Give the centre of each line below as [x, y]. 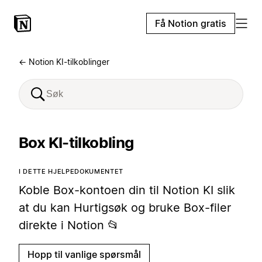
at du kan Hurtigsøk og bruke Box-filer [125, 208]
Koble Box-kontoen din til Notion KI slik [127, 190]
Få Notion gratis [191, 23]
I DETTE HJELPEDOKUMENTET [71, 171]
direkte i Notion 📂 [69, 225]
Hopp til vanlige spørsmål [84, 254]
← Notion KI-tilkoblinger [64, 62]
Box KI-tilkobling [76, 142]
